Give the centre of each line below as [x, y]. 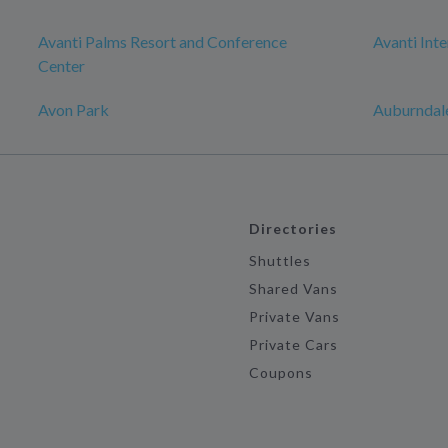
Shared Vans [293, 288]
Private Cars [293, 344]
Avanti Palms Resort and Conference [162, 41]
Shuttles [280, 260]
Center [61, 65]
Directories [293, 228]
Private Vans [294, 316]
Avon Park [73, 109]
